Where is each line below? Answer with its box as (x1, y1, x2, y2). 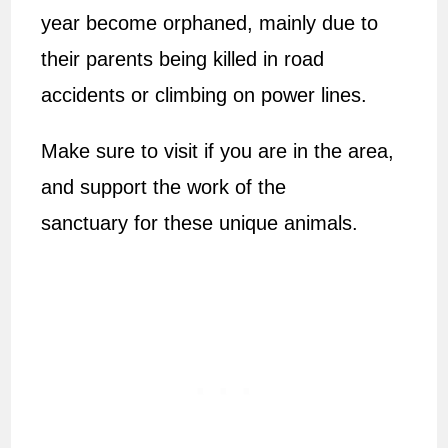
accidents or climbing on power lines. (41, 83, 368, 106)
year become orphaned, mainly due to (41, 11, 379, 34)
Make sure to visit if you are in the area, (41, 139, 395, 162)
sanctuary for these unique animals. (41, 211, 359, 234)
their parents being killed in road (41, 47, 325, 70)
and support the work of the (41, 175, 287, 198)
